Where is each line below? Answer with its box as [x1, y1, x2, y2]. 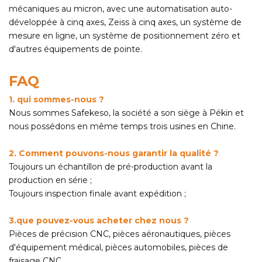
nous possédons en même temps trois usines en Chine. [9, 121, 236, 132]
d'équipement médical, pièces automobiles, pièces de [9, 242, 228, 253]
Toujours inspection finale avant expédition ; [9, 188, 186, 199]
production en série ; [9, 175, 92, 186]
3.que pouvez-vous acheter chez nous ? [9, 215, 189, 226]
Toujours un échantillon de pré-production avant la [9, 161, 212, 173]
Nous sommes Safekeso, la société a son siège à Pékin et [9, 108, 244, 119]
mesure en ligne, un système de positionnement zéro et [9, 30, 240, 42]
